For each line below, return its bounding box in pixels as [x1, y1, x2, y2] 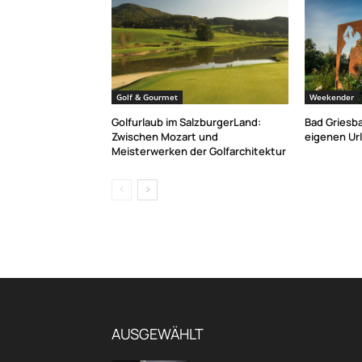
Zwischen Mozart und [112, 129, 218, 145]
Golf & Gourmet [116, 91, 178, 103]
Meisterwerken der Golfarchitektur [112, 144, 286, 159]
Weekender [309, 91, 354, 103]
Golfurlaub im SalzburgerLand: [112, 115, 261, 130]
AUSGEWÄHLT [112, 324, 204, 344]
